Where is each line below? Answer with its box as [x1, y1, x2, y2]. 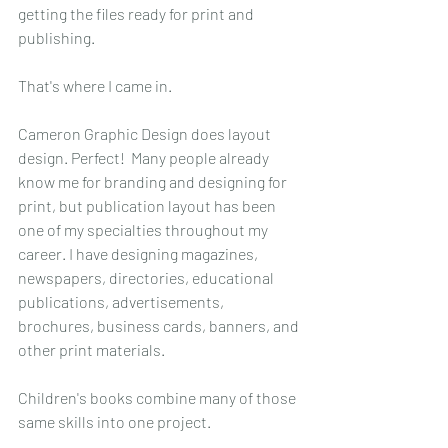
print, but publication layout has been [18, 195, 279, 215]
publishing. [18, 27, 95, 47]
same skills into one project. [18, 411, 211, 431]
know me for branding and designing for [18, 171, 290, 191]
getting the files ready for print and [18, 3, 257, 23]
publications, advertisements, [18, 291, 227, 311]
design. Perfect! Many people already [18, 147, 272, 167]
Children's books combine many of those [18, 387, 299, 407]
